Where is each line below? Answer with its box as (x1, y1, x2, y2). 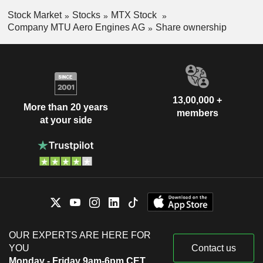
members (176, 107, 218, 118)
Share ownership (155, 22, 227, 32)
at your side (39, 115, 92, 126)
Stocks (72, 10, 100, 21)
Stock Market (7, 10, 62, 21)
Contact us (191, 242, 236, 253)
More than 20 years (23, 102, 108, 113)
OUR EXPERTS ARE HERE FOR (9, 230, 151, 240)
